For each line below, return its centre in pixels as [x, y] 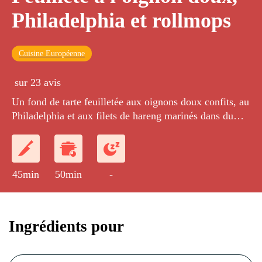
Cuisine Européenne [52, 54]
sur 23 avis [38, 83]
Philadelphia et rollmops [121, 21]
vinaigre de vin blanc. [58, 130]
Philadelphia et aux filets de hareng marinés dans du [123, 116]
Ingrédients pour [66, 226]
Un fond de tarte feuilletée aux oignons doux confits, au [130, 102]
